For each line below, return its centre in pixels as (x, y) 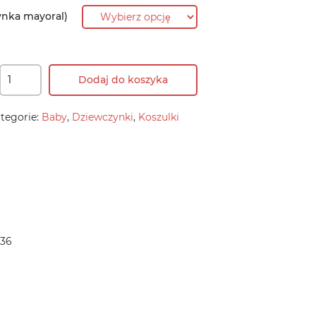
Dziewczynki (103, 117)
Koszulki (159, 117)
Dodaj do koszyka (123, 79)
